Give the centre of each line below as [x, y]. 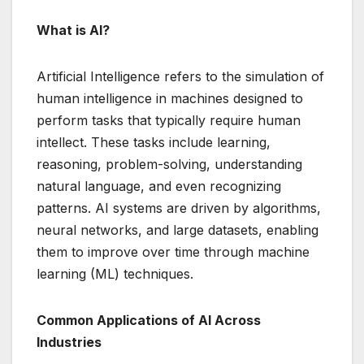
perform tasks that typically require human [169, 120]
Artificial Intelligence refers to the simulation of [180, 76]
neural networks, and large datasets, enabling [178, 230]
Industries [69, 342]
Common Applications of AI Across [149, 320]
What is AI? [73, 30]
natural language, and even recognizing [159, 186]
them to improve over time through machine [173, 251]
